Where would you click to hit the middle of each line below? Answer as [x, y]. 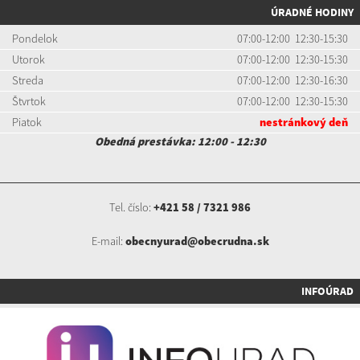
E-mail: [108, 241]
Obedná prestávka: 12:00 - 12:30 [180, 142]
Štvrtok [29, 102]
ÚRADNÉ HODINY [312, 12]
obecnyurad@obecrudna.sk [197, 241]
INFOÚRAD [327, 291]
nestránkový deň [304, 123]
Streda [28, 81]
